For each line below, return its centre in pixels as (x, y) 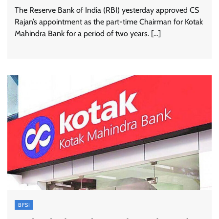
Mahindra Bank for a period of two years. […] (88, 34)
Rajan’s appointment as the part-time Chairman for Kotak (109, 22)
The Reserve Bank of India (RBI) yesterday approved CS (107, 10)
